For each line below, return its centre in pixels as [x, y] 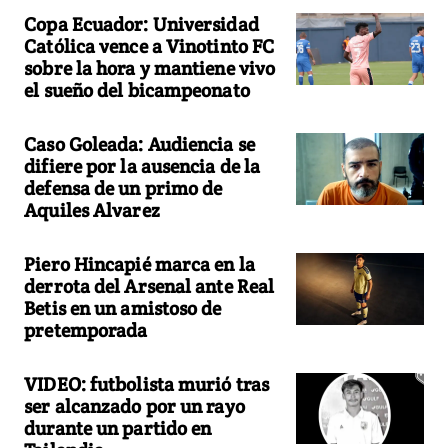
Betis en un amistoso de [123, 307]
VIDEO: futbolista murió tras [147, 383]
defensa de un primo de [123, 187]
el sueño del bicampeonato [137, 89]
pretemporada [86, 329]
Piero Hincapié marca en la [139, 263]
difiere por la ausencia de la [142, 165]
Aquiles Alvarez [92, 209]
